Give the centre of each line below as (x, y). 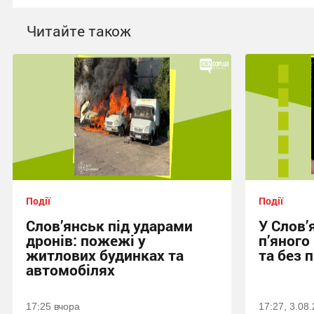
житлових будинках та (105, 255)
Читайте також (79, 31)
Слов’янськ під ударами (109, 226)
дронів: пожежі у (86, 241)
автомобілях (70, 270)
